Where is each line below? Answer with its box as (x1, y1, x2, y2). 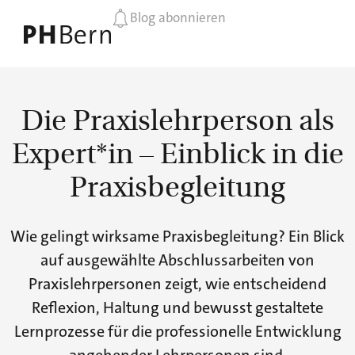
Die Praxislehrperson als (21, 99, 334, 139)
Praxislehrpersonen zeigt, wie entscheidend (29, 273, 326, 295)
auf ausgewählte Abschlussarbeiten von (40, 250, 315, 271)
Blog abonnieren (130, 9, 226, 26)
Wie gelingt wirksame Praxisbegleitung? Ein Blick (10, 226, 345, 247)
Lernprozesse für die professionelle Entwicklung (13, 321, 342, 342)
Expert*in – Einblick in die (11, 132, 344, 172)
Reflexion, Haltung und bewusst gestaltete (32, 297, 323, 319)
